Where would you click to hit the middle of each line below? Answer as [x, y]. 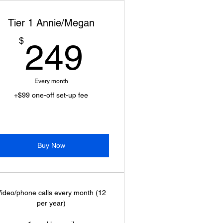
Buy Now [51, 145]
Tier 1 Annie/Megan [51, 23]
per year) [51, 203]
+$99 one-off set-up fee [51, 95]
